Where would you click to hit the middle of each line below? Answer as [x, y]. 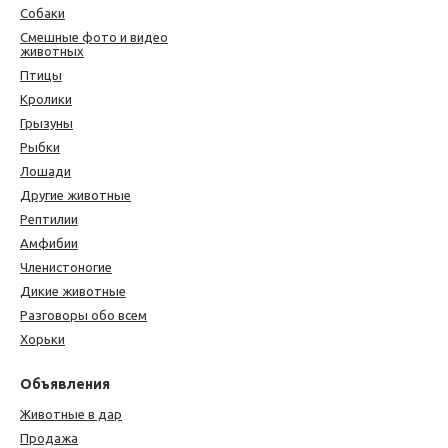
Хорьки [42, 339]
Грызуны [46, 123]
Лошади [45, 171]
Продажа [49, 438]
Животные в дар [71, 414]
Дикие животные [73, 291]
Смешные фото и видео [94, 37]
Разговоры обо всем [83, 315]
